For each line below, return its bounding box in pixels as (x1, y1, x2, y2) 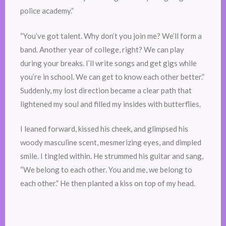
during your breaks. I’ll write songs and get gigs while (20, 58, 197, 68)
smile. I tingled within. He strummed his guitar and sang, (20, 151, 203, 161)
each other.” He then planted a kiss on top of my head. (20, 179, 195, 188)
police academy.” (20, 6, 74, 16)
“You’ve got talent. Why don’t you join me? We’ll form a (20, 31, 202, 40)
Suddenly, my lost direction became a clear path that (20, 85, 192, 95)
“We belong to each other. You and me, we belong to (20, 165, 192, 175)
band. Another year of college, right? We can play (20, 44, 184, 54)
